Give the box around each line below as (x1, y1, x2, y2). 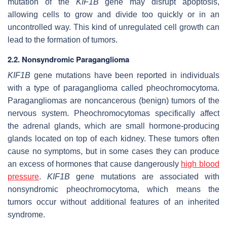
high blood (181, 159, 219, 168)
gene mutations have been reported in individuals (30, 70, 219, 80)
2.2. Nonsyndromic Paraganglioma (8, 53, 129, 65)
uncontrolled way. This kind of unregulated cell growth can (8, 22, 219, 31)
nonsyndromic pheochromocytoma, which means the (8, 184, 219, 194)
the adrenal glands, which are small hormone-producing (8, 121, 219, 130)
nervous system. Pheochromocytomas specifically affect (8, 108, 219, 118)
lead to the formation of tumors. (8, 35, 118, 44)
